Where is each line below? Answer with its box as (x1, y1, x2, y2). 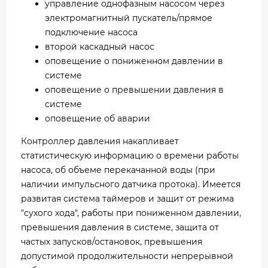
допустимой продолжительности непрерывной (21, 251, 233, 262)
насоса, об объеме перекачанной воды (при (21, 165, 215, 176)
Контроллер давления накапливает (21, 136, 179, 147)
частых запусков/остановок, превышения (21, 236, 202, 248)
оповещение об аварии (45, 113, 150, 124)
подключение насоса (45, 27, 138, 38)
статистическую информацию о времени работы (21, 150, 239, 162)
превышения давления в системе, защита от (21, 222, 219, 233)
